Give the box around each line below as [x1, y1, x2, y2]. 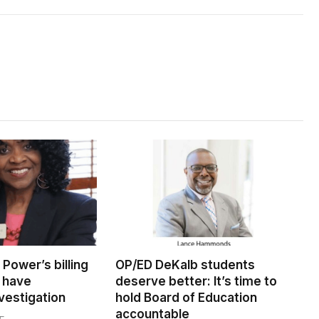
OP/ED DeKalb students [115, 257, 255, 272]
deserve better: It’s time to [115, 273, 277, 288]
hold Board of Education [115, 290, 257, 305]
